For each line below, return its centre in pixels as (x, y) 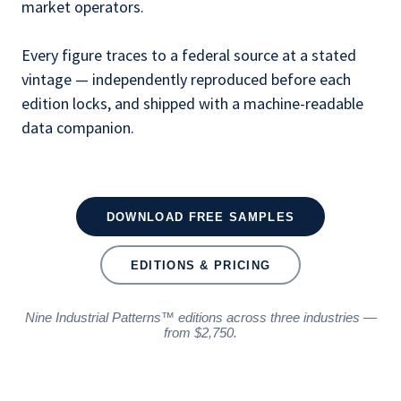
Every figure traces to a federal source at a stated (189, 55)
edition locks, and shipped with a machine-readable (192, 103)
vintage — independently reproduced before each (186, 79)
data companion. (78, 128)
